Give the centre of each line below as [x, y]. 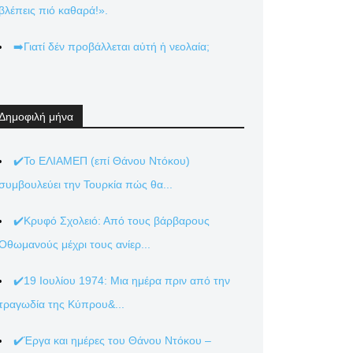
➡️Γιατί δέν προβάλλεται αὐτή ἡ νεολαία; [111, 46]
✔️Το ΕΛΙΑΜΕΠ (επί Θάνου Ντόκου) [102, 161]
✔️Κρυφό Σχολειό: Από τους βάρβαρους [111, 221]
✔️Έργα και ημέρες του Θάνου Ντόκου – [112, 340]
